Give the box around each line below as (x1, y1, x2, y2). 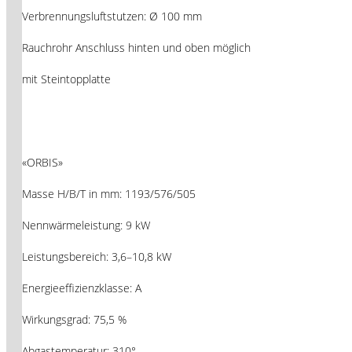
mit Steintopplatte (22, 71, 111, 86)
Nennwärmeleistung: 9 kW (22, 217, 150, 233)
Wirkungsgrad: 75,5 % (22, 311, 126, 327)
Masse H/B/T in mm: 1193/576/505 (22, 185, 196, 201)
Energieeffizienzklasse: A (22, 280, 141, 295)
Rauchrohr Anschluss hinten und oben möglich (22, 39, 251, 55)
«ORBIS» (22, 154, 63, 170)
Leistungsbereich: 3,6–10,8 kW (22, 248, 171, 264)
